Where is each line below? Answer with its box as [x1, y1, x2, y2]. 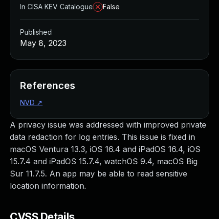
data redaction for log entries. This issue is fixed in [10, 132, 195, 142]
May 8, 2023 [20, 38, 66, 48]
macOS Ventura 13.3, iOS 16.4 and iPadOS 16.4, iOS [10, 144, 200, 154]
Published [20, 28, 52, 36]
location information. [10, 181, 86, 191]
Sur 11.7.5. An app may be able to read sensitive [10, 169, 187, 178]
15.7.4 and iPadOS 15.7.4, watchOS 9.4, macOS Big [10, 156, 197, 166]
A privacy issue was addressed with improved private [10, 120, 206, 130]
